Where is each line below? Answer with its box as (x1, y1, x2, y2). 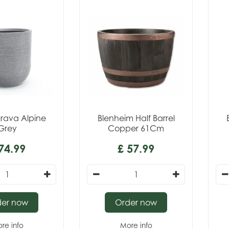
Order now (115, 197, 157, 208)
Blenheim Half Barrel (97, 113, 175, 123)
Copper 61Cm (108, 123, 164, 133)
